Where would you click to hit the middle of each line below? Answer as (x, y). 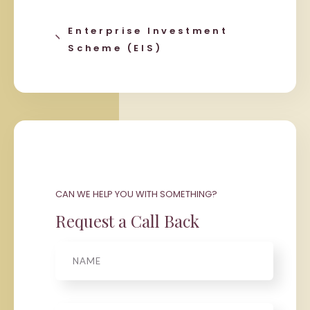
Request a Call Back (127, 220)
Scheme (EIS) (115, 48)
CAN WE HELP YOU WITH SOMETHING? (136, 194)
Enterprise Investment (148, 30)
